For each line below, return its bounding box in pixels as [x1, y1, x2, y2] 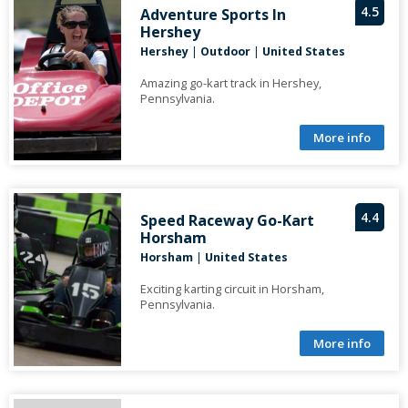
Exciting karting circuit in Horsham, [139, 280, 324, 298]
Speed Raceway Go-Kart [139, 210, 314, 231]
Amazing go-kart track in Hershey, [139, 75, 321, 92]
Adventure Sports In [139, 5, 286, 25]
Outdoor [199, 44, 250, 60]
